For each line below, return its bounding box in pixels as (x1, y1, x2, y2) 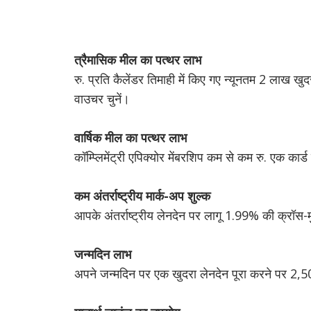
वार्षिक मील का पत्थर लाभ (74, 129, 187, 146)
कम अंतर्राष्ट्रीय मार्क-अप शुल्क (74, 187, 210, 204)
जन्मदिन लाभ (74, 246, 131, 262)
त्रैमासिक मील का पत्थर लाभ (74, 51, 201, 68)
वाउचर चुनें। (74, 90, 130, 107)
